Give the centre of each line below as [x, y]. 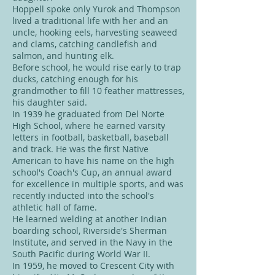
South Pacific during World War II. [81, 254]
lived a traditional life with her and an [90, 21]
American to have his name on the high [93, 161]
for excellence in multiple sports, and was [98, 184]
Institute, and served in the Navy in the [92, 242]
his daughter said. [50, 102]
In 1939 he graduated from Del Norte [88, 114]
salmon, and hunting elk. [63, 56]
